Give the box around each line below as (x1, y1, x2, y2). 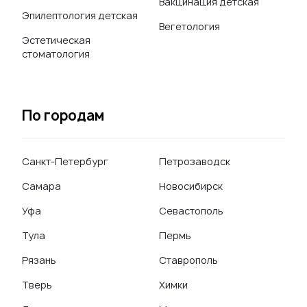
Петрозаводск (159, 155, 230, 168)
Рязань (22, 254, 56, 267)
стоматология (22, 47, 90, 60)
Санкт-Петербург (22, 155, 108, 168)
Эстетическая (22, 34, 90, 47)
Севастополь (159, 204, 223, 217)
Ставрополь (159, 254, 218, 267)
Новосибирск (159, 180, 223, 193)
